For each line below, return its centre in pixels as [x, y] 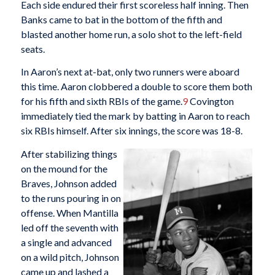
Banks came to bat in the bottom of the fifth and [121, 19]
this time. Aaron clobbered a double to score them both [136, 87]
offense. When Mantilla [69, 212]
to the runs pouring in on [71, 198]
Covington [211, 101]
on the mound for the [64, 168]
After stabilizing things [69, 153]
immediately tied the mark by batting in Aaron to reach [135, 116]
